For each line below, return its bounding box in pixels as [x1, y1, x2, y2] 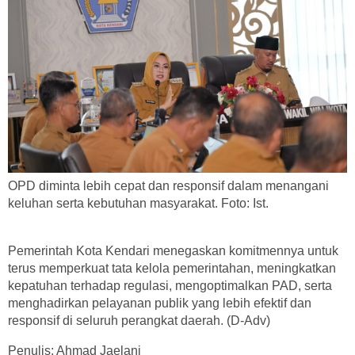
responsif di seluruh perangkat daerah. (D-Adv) [8, 314, 270, 328]
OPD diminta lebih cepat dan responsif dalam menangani [8, 179, 329, 193]
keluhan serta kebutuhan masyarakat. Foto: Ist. [8, 197, 269, 211]
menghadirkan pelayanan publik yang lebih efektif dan [8, 296, 311, 311]
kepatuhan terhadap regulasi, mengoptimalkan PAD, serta [8, 279, 332, 293]
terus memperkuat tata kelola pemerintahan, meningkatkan [8, 261, 336, 276]
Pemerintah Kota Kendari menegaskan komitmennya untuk [8, 244, 338, 258]
